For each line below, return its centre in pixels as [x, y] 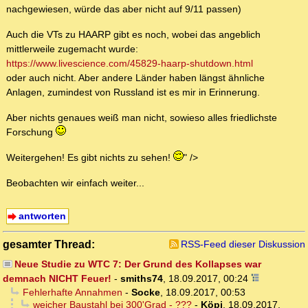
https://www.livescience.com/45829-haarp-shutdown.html [130, 64]
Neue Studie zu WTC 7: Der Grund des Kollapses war [137, 264]
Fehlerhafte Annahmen [72, 293]
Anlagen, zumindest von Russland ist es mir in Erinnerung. [133, 92]
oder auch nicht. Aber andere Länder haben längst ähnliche [135, 78]
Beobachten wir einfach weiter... [75, 183]
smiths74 [142, 279]
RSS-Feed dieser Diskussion [243, 244]
